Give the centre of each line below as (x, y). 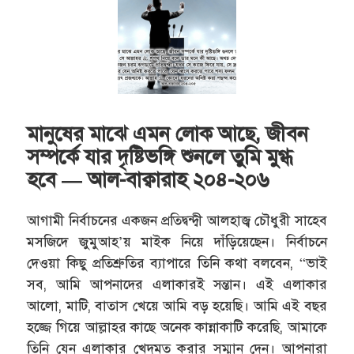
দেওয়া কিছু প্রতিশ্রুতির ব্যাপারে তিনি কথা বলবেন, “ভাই (177, 264)
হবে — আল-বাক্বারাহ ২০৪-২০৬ (148, 180)
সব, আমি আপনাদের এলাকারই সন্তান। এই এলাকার (177, 285)
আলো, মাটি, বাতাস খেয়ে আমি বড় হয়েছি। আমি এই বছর (177, 307)
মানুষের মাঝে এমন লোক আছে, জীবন (168, 134)
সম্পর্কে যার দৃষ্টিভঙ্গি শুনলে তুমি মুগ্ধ (160, 157)
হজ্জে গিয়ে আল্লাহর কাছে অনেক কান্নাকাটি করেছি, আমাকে (177, 328)
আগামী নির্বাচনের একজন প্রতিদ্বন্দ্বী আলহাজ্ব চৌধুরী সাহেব (177, 221)
